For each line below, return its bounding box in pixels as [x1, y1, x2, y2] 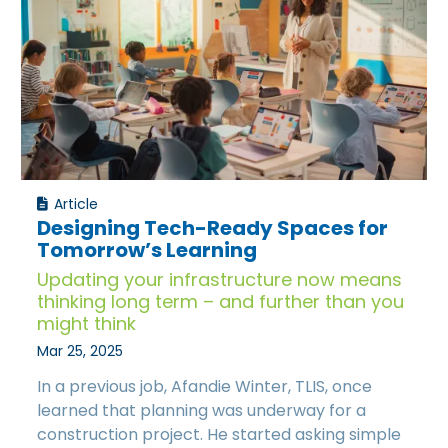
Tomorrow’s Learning [37, 236, 258, 265]
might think [37, 311, 137, 337]
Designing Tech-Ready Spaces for [37, 214, 389, 243]
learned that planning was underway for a [37, 399, 367, 423]
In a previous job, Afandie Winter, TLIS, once [37, 375, 373, 399]
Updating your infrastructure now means [37, 267, 403, 293]
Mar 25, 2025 [37, 341, 124, 362]
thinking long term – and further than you [37, 289, 405, 315]
